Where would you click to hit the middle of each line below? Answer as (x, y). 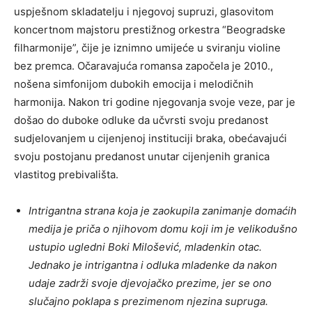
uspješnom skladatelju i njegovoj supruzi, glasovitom (144, 11)
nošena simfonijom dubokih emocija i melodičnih (134, 84)
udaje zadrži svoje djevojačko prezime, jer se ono (150, 283)
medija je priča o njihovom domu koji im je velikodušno (163, 228)
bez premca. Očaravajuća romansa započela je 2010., (143, 65)
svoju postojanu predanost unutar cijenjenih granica (142, 156)
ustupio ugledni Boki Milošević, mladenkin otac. (145, 247)
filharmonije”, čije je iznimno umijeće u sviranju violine (147, 47)
